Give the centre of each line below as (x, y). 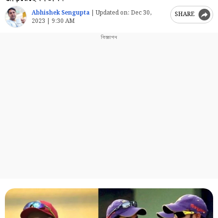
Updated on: (113, 13)
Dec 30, (141, 13)
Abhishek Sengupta (61, 13)
